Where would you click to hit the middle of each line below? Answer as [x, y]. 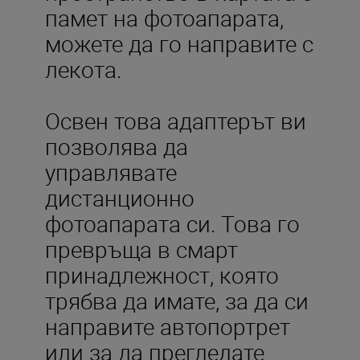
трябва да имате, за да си [177, 300]
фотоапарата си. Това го [172, 223]
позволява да [117, 146]
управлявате [111, 172]
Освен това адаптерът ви [176, 120]
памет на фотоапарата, [164, 17]
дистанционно [120, 197]
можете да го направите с [179, 43]
